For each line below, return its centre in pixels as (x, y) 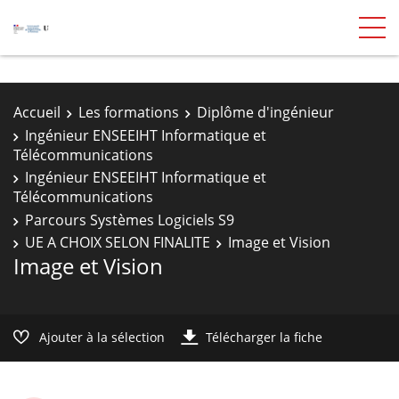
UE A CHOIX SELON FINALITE (118, 242)
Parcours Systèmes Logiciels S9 (130, 220)
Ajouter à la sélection (102, 337)
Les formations (129, 112)
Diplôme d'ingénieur (265, 112)
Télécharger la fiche (264, 337)
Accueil (37, 112)
